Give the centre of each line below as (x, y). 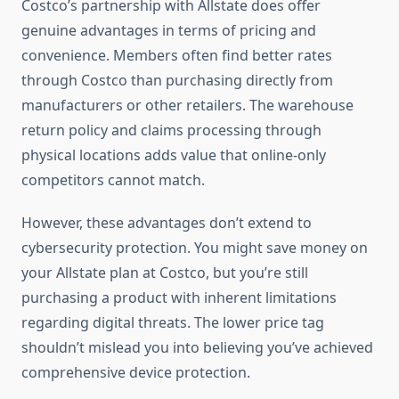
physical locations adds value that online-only (174, 155)
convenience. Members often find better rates (177, 56)
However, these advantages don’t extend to (167, 223)
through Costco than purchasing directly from (177, 81)
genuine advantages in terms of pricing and (169, 31)
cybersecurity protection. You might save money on (195, 248)
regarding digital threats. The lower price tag (173, 323)
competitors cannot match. (113, 180)
